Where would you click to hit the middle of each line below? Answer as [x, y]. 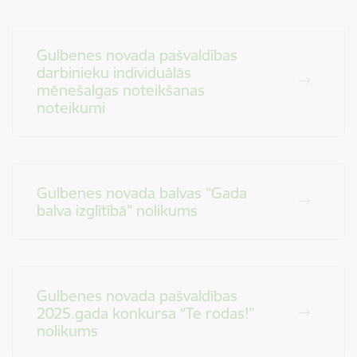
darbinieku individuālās [114, 73]
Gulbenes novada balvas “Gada [142, 193]
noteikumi [71, 108]
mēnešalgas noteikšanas [121, 90]
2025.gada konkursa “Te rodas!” [145, 313]
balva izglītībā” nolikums [117, 210]
